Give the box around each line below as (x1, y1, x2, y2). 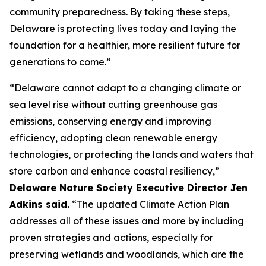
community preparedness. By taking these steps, (9, 5, 230, 18)
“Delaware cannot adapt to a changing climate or (9, 81, 241, 94)
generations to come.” (9, 55, 111, 68)
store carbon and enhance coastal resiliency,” (9, 164, 220, 177)
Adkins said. (9, 198, 69, 210)
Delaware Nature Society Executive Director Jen (9, 181, 248, 194)
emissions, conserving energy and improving (9, 115, 211, 127)
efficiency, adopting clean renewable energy (9, 131, 217, 144)
